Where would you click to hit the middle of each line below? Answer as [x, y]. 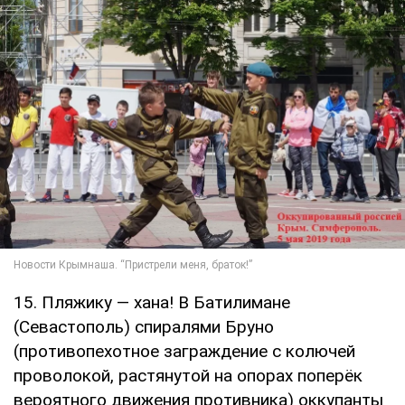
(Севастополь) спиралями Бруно [144, 327]
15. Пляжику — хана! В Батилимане [152, 303]
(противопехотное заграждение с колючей [184, 352]
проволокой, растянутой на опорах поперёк [188, 376]
